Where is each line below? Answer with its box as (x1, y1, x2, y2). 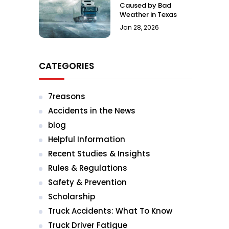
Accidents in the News (48, 105, 135, 116)
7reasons (48, 91, 85, 102)
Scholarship (48, 191, 95, 202)
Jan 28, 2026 (120, 23, 159, 32)
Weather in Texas (120, 10, 177, 19)
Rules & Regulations (48, 163, 127, 173)
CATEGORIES (39, 60, 94, 72)
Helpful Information (48, 134, 125, 145)
